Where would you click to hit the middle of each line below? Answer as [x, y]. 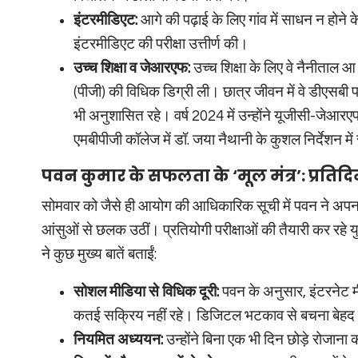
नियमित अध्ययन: [118, 340]
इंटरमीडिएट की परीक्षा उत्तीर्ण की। [161, 44]
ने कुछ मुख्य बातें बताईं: [99, 254]
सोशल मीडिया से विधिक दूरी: [146, 292]
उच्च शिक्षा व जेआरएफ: [132, 68]
